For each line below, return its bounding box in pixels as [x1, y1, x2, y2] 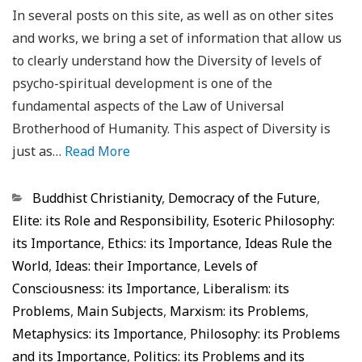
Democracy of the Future [168, 189, 317, 207]
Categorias [11, 188, 77, 206]
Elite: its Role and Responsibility [12, 212, 206, 229]
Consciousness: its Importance [12, 280, 196, 297]
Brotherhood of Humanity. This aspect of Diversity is [12, 120, 330, 137]
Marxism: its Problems [170, 302, 305, 320]
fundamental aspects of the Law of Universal [12, 97, 284, 115]
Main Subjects [77, 302, 163, 320]
